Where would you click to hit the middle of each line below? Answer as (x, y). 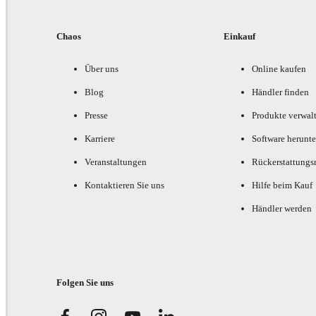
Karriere (100, 139)
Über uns (102, 69)
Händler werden (281, 209)
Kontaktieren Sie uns (124, 186)
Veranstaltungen (116, 162)
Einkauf (239, 37)
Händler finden (280, 92)
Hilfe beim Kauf (282, 186)
